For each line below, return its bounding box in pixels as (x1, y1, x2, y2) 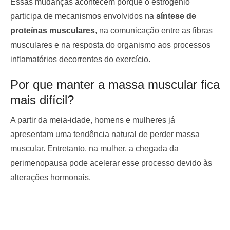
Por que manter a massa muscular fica (10, 77, 220, 91)
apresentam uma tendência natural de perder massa (10, 129, 200, 139)
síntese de (156, 11, 196, 21)
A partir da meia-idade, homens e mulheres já (10, 115, 175, 124)
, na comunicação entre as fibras (95, 26, 213, 35)
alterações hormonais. (10, 172, 91, 182)
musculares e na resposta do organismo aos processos (10, 40, 210, 49)
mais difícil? (10, 92, 74, 107)
